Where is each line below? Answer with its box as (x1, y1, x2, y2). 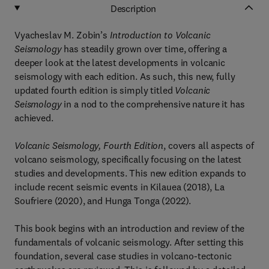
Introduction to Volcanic (109, 29, 211, 41)
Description (110, 2, 156, 14)
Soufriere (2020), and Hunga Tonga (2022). (14, 195, 192, 207)
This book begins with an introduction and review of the (14, 222, 245, 234)
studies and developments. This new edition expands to (14, 167, 246, 179)
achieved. (14, 112, 53, 124)
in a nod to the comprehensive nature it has (61, 98, 245, 110)
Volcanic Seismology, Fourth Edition (14, 139, 164, 151)
